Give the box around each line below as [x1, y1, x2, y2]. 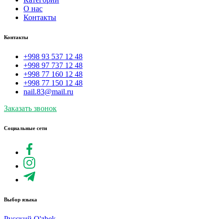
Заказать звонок [4, 104, 57, 112]
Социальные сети [4, 125, 47, 131]
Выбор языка [4, 196, 37, 202]
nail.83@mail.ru [23, 87, 73, 96]
